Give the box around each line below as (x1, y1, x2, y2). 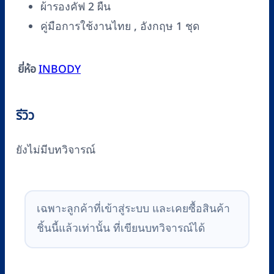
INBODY (39, 61, 81, 78)
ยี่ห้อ (18, 61, 36, 78)
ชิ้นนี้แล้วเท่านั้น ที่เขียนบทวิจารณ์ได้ (36, 220, 205, 237)
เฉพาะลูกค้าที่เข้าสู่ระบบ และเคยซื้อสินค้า (36, 201, 230, 218)
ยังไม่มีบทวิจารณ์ (16, 141, 95, 158)
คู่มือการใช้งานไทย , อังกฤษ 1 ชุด (40, 18, 199, 35)
